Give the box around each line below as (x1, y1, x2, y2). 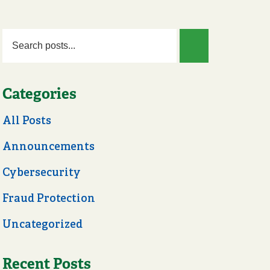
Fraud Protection (2, 191, 95, 206)
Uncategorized (2, 217, 83, 232)
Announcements (2, 139, 95, 154)
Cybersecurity (2, 165, 81, 180)
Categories (2, 84, 77, 104)
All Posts (2, 113, 51, 128)
